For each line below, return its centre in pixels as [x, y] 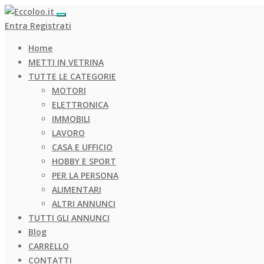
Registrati [51, 26]
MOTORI [69, 90]
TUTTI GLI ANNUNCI [69, 218]
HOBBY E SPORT [84, 161]
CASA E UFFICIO [82, 147]
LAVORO [68, 133]
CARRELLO [49, 246]
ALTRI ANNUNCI [84, 204]
